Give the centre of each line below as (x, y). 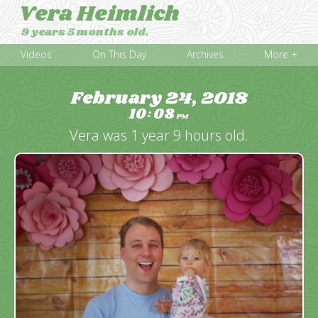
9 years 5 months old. (85, 32)
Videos (36, 55)
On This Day (119, 55)
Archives (205, 55)
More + (281, 55)
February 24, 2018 (159, 98)
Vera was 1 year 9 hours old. (159, 135)
